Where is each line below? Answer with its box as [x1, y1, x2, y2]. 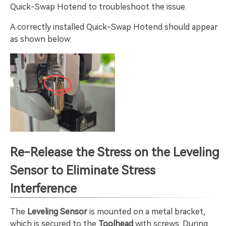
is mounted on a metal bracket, [87, 206, 205, 216]
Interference [10, 181, 77, 196]
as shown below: [10, 34, 72, 44]
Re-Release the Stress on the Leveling [10, 145, 219, 159]
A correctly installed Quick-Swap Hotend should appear [10, 22, 218, 32]
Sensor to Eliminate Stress [10, 163, 155, 178]
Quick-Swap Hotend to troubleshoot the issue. [10, 2, 187, 12]
